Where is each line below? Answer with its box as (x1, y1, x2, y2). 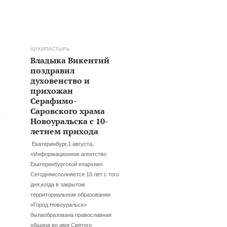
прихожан (30, 85, 73, 96)
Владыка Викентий (30, 54, 110, 65)
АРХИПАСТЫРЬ (30, 46, 70, 52)
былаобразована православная (30, 211, 112, 218)
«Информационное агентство (30, 150, 107, 157)
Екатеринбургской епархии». (30, 161, 105, 167)
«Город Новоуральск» (30, 201, 87, 208)
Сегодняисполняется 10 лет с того (30, 171, 120, 177)
